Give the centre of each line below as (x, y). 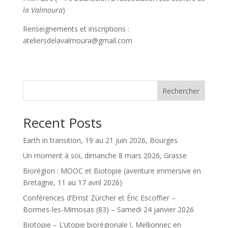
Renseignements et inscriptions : (76, 28)
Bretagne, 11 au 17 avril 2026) (72, 182)
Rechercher (181, 91)
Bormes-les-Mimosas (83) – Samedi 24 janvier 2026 (108, 209)
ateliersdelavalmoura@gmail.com (77, 40)
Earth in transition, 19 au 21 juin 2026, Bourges (100, 140)
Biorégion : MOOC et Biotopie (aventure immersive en (112, 170)
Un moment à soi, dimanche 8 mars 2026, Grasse (105, 155)
